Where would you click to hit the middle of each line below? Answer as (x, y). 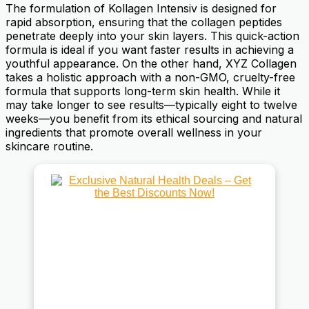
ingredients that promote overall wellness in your (134, 132)
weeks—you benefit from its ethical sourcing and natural (154, 118)
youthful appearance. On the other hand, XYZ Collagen (151, 63)
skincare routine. (49, 146)
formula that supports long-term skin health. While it (143, 91)
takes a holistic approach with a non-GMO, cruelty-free (150, 77)
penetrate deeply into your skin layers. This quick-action (152, 36)
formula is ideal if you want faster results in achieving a (150, 49)
